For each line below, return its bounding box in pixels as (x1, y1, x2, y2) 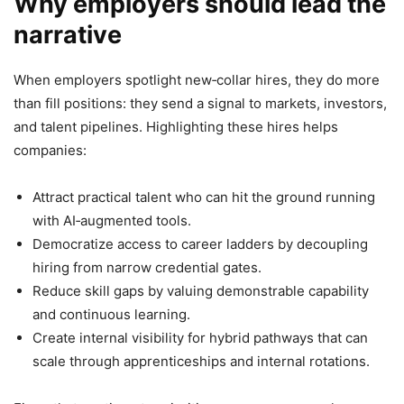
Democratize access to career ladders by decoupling (32, 235, 368, 253)
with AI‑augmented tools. (32, 212, 191, 230)
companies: (14, 142, 87, 160)
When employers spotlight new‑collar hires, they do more (14, 71, 380, 89)
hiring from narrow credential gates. (32, 259, 262, 277)
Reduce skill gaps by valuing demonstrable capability (32, 282, 369, 300)
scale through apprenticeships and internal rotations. (32, 353, 370, 371)
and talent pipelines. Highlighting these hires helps (14, 118, 338, 136)
